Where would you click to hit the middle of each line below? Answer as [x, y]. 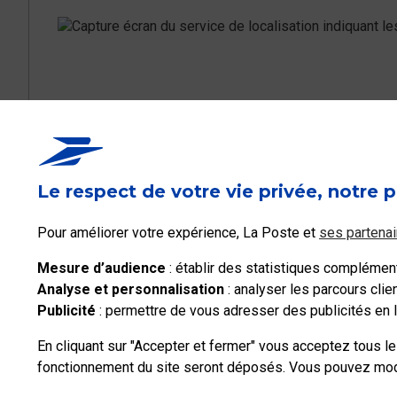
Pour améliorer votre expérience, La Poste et [178, 233]
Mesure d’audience [101, 268]
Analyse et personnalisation [131, 289]
